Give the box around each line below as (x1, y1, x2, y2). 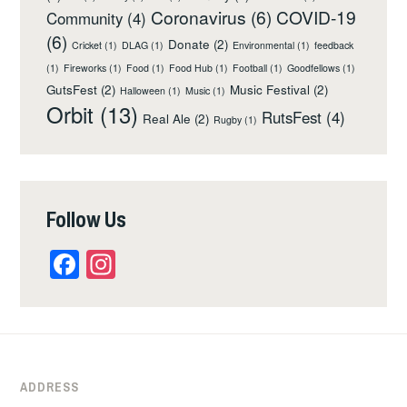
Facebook (79, 243, 208, 286)
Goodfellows (287, 60, 341, 74)
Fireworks (64, 60, 107, 74)
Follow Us (46, 204, 127, 233)
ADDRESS (20, 379, 80, 396)
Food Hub (169, 60, 213, 74)
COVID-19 (276, 4, 357, 29)
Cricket (72, 37, 103, 52)
